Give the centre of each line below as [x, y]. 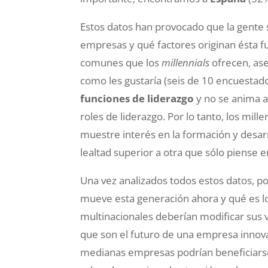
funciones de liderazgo [137, 98]
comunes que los [121, 63]
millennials [186, 63]
